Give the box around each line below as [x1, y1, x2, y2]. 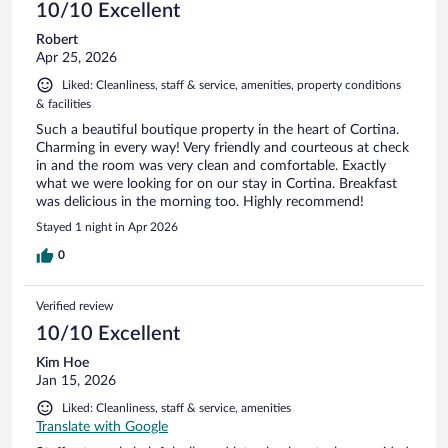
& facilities [36, 97, 91, 110]
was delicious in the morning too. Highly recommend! [36, 194, 364, 209]
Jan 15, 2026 [36, 373, 116, 388]
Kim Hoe [36, 355, 89, 370]
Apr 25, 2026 [36, 50, 117, 65]
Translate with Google [36, 419, 168, 434]
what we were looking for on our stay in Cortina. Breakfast [36, 176, 397, 191]
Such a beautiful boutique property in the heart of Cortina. [36, 122, 399, 137]
